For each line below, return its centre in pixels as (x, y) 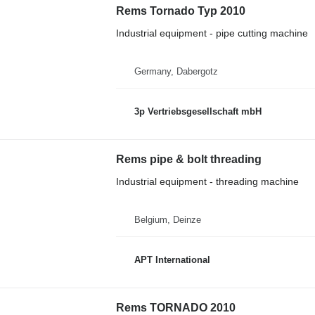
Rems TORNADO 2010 (175, 307)
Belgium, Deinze (167, 219)
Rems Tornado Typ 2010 (180, 11)
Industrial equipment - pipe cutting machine (212, 33)
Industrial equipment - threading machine (207, 181)
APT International (172, 260)
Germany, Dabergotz (176, 71)
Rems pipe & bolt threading (188, 159)
